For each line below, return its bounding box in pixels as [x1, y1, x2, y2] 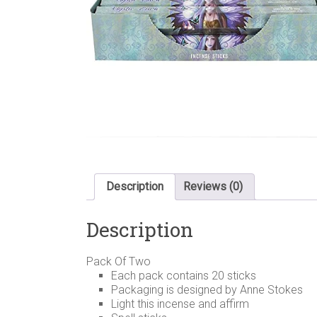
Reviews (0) [183, 179, 243, 193]
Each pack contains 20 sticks [111, 269, 256, 283]
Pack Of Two [86, 255, 151, 269]
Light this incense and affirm [111, 297, 252, 311]
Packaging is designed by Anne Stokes [111, 283, 303, 297]
